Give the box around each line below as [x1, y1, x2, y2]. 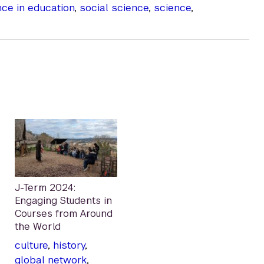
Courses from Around [15, 207, 113, 220]
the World [15, 220, 61, 233]
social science [80, 1, 148, 15]
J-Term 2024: [15, 181, 75, 194]
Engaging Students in [15, 194, 112, 207]
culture [15, 238, 48, 252]
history [53, 238, 85, 252]
